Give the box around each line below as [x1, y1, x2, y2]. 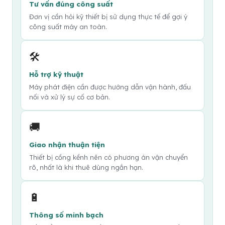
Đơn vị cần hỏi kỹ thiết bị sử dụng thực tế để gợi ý [29, 13, 187, 21]
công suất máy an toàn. [29, 23, 107, 31]
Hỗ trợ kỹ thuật [29, 70, 83, 78]
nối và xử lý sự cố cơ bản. [29, 93, 110, 101]
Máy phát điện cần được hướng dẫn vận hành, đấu [29, 83, 191, 91]
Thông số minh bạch [29, 210, 103, 219]
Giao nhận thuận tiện [29, 140, 105, 149]
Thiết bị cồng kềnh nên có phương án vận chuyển [29, 153, 188, 161]
